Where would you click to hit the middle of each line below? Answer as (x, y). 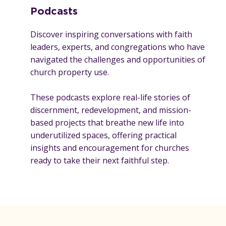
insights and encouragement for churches (109, 148)
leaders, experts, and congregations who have (117, 47)
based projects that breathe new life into (107, 122)
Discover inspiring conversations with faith (111, 34)
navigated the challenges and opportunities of (118, 59)
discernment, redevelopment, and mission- (110, 110)
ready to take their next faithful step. (99, 160)
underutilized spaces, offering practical (103, 135)
